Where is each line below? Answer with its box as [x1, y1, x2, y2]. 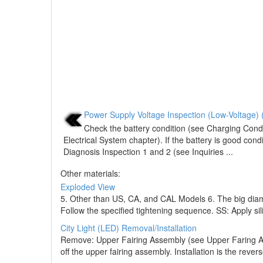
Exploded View [60, 181, 115, 193]
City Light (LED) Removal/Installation [60, 222, 197, 234]
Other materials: [60, 167, 120, 179]
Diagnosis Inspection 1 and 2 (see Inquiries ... [63, 146, 233, 157]
